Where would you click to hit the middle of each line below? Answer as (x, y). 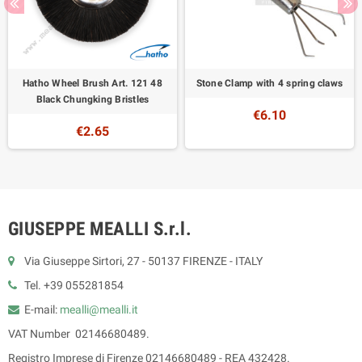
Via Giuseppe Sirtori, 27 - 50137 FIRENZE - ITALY (143, 261)
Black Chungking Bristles (93, 99)
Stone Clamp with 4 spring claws (269, 83)
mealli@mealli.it (99, 309)
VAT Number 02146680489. (79, 333)
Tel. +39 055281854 (74, 285)
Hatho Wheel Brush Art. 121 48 (93, 83)
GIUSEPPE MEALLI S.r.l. (100, 228)
